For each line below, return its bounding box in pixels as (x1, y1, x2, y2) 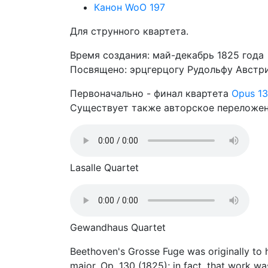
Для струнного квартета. (70, 25, 188, 37)
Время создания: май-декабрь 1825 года (70, 49, 264, 61)
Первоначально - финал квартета (70, 87, 232, 99)
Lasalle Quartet (70, 162, 139, 173)
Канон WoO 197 (94, 1, 165, 13)
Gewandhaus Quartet (70, 221, 166, 233)
